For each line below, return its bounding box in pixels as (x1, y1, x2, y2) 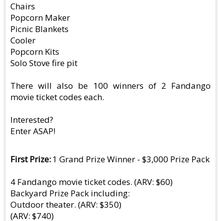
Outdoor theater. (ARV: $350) (10, 199, 121, 211)
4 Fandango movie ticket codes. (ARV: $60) (10, 176, 173, 188)
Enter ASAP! (10, 125, 55, 137)
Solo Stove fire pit (10, 57, 77, 69)
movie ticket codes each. (10, 91, 104, 103)
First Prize (10, 153, 49, 165)
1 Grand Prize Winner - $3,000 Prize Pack (52, 153, 210, 165)
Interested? (10, 114, 53, 126)
